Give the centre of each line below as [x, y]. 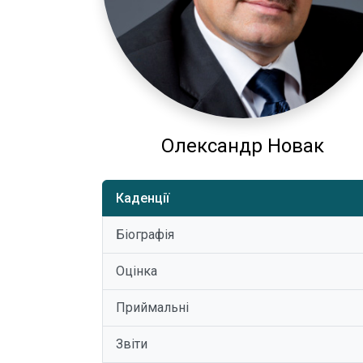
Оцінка [137, 271]
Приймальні [152, 307]
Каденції [143, 198]
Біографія [145, 234]
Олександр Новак [243, 145]
